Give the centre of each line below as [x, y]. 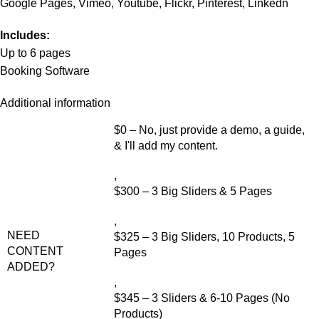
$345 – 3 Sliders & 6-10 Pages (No [202, 298]
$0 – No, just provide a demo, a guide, [209, 130]
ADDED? [31, 267]
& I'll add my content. [166, 146]
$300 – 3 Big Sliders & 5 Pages [193, 192]
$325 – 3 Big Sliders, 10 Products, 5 [204, 237]
